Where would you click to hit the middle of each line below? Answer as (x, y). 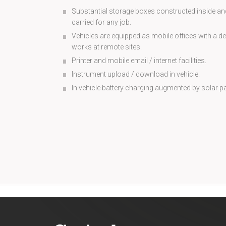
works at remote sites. (107, 47)
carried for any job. (101, 22)
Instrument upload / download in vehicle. (136, 74)
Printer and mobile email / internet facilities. (139, 61)
